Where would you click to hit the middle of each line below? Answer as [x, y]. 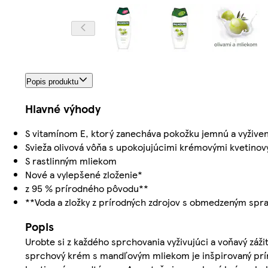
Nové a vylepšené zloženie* [84, 175]
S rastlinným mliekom [71, 161]
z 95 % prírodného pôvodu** [87, 188]
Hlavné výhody [63, 109]
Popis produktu [52, 82]
